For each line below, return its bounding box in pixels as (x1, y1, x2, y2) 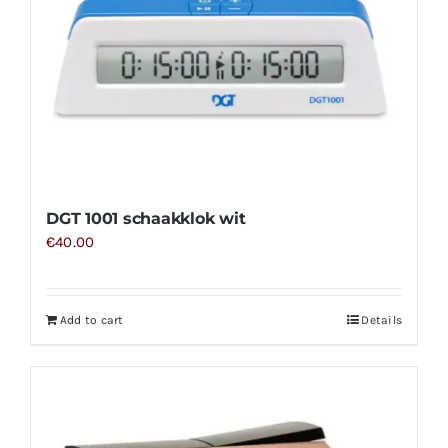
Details (361, 312, 403, 327)
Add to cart (59, 312, 124, 327)
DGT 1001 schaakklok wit (45, 208, 246, 228)
